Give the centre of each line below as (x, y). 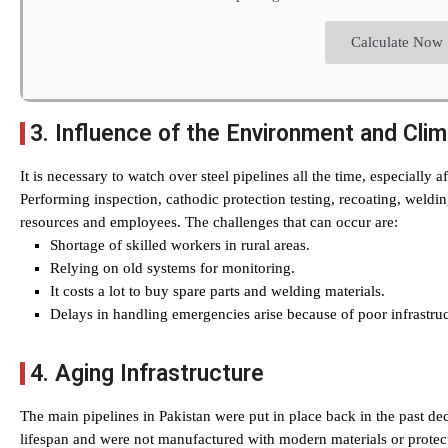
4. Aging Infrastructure (147, 373)
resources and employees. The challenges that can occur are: (209, 222)
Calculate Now (396, 42)
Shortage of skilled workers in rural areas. (180, 245)
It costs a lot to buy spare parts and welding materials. (217, 291)
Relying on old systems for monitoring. (172, 268)
